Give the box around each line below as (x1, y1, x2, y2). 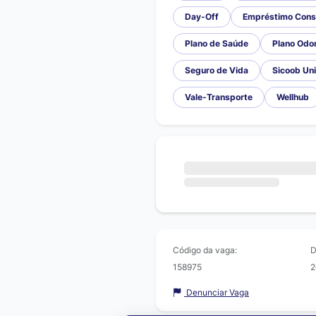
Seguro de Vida (185, 65, 248, 75)
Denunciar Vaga (184, 286, 249, 298)
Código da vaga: (173, 244, 237, 255)
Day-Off (185, 11, 219, 22)
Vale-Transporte (185, 92, 253, 102)
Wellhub (276, 92, 309, 102)
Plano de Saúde (185, 38, 248, 49)
